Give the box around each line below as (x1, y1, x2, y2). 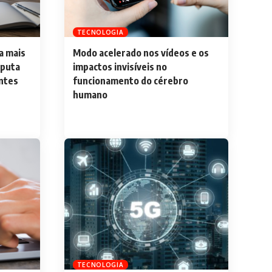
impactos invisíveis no (72, 61, 167, 73)
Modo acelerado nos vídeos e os (72, 47, 209, 59)
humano (72, 89, 107, 101)
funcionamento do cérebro (72, 75, 188, 87)
